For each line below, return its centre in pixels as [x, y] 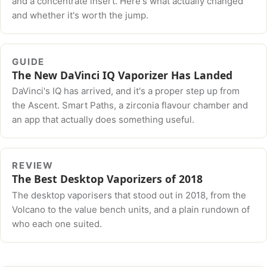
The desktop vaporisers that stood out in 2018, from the [129, 195]
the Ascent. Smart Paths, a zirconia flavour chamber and [130, 105]
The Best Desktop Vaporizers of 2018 [108, 179]
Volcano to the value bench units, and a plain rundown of [131, 210]
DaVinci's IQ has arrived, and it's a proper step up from [126, 91]
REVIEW [33, 166]
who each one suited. [57, 224]
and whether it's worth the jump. [80, 15]
